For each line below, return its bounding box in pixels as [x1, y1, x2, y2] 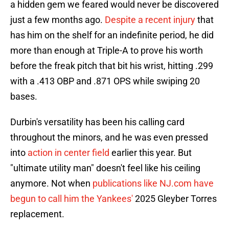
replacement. [10, 209, 64, 220]
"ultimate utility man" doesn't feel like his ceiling [10, 163, 200, 174]
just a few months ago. [10, 14, 103, 26]
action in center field [28, 147, 111, 158]
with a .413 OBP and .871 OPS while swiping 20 [10, 76, 200, 87]
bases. [10, 91, 37, 102]
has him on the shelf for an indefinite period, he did [10, 30, 214, 41]
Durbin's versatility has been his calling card [10, 117, 185, 128]
